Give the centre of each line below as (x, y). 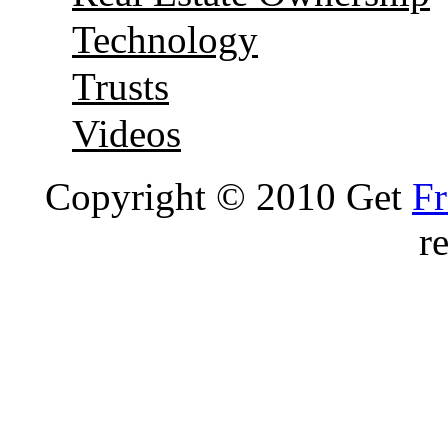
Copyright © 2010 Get (228, 196)
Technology (165, 39)
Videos (126, 133)
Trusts (120, 86)
